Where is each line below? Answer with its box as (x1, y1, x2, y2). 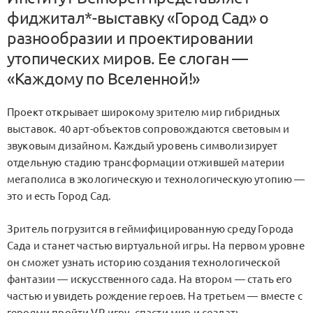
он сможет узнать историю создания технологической (7, 256, 280, 268)
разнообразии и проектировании (7, 29, 254, 47)
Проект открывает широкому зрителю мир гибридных (7, 106, 281, 119)
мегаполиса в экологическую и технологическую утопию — (7, 173, 305, 186)
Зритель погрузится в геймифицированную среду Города (7, 222, 294, 235)
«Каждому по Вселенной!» (7, 69, 200, 87)
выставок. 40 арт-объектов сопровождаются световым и (7, 123, 290, 136)
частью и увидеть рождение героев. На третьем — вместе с (7, 289, 303, 302)
